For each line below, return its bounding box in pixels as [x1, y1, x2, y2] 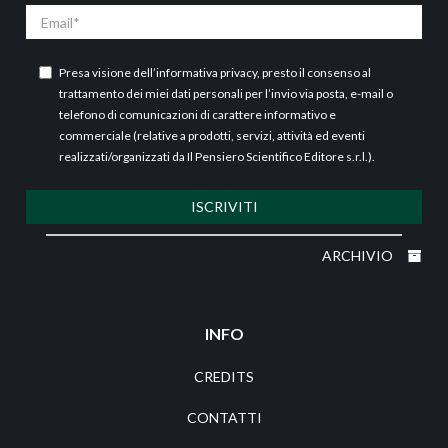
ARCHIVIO [322, 247, 396, 265]
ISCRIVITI [190, 198, 258, 216]
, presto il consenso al [257, 65, 371, 81]
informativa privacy [156, 65, 257, 81]
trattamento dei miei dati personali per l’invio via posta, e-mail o [59, 86, 393, 102]
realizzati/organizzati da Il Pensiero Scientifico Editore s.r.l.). [59, 149, 375, 165]
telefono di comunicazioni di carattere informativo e [59, 107, 336, 123]
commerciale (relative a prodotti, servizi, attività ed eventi [59, 128, 365, 144]
